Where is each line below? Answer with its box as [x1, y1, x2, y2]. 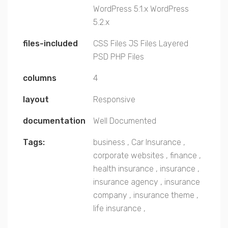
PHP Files [110, 51, 144, 62]
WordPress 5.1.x [93, 4, 148, 14]
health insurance [93, 163, 154, 174]
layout [23, 94, 49, 104]
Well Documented [93, 116, 156, 126]
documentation [23, 116, 85, 126]
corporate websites [93, 150, 164, 160]
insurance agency [93, 177, 158, 187]
